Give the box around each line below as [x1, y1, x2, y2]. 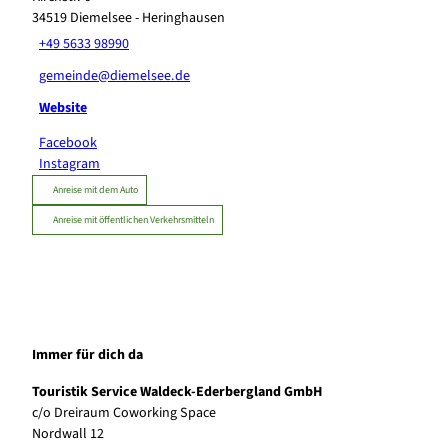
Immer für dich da [32, 345, 143, 366]
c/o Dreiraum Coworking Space [32, 403, 216, 424]
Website [39, 98, 88, 119]
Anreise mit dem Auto [53, 182, 138, 197]
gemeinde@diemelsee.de [39, 66, 191, 87]
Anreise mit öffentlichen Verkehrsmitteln [53, 212, 214, 227]
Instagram [39, 153, 101, 174]
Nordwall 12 [32, 424, 104, 445]
